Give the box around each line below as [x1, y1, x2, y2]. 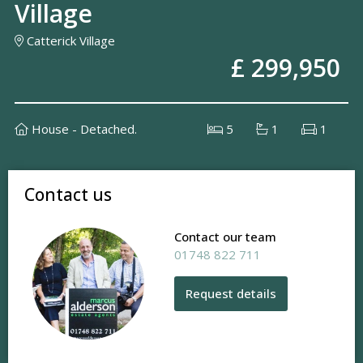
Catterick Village [23, 32, 115, 49]
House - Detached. [28, 121, 137, 138]
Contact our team [173, 228, 276, 246]
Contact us [24, 183, 112, 207]
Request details [185, 285, 276, 302]
